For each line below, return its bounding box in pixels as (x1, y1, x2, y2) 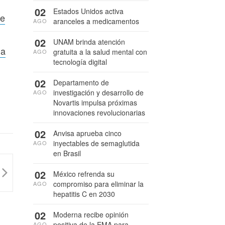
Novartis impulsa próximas (53, 97, 137, 107)
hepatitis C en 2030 (53, 189, 115, 199)
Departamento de (53, 77, 109, 87)
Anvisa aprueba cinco (53, 128, 122, 138)
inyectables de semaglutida (53, 138, 140, 148)
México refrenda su (53, 169, 115, 179)
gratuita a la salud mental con (53, 47, 147, 57)
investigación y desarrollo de (53, 87, 144, 97)
